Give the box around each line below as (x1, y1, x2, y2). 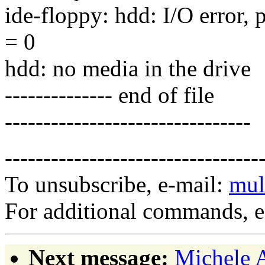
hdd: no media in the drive (5, 55, 251, 81)
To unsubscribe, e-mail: (5, 171, 229, 197)
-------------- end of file (5, 82, 214, 108)
